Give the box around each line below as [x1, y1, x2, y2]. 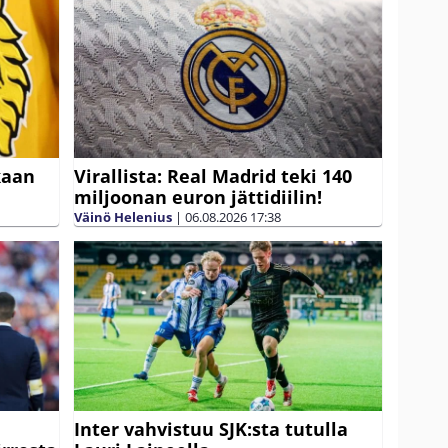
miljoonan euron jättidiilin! [74, 184, 322, 209]
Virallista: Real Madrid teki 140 [74, 163, 352, 188]
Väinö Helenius [74, 207, 172, 226]
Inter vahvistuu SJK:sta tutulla [74, 416, 348, 441]
